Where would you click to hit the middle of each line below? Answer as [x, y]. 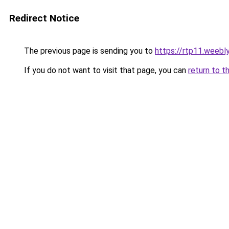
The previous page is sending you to [88, 51]
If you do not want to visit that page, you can [105, 70]
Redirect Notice [44, 18]
